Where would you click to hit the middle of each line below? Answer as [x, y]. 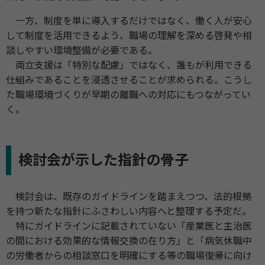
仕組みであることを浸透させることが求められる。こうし [129, 80]
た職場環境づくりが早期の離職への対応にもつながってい [128, 95]
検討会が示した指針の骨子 [104, 161]
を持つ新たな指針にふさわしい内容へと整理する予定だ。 [129, 212]
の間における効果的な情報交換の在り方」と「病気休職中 [129, 241]
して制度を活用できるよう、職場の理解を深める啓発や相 [129, 36]
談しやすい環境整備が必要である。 [82, 51]
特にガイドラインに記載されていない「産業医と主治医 [129, 227]
